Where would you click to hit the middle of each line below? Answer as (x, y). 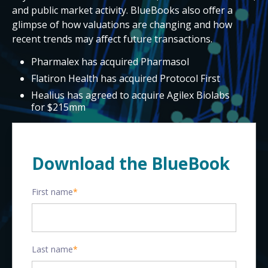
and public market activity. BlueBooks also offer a (122, 10)
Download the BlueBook (131, 163)
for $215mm (58, 107)
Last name (52, 249)
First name (52, 192)
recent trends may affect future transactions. (112, 39)
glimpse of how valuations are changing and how (122, 25)
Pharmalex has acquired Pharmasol (110, 62)
